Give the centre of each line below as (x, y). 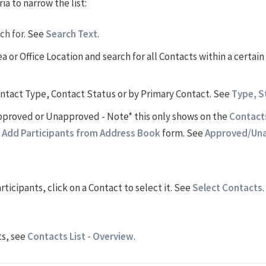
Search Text (72, 34)
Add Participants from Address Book (81, 133)
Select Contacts (227, 187)
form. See (182, 133)
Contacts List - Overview (80, 236)
